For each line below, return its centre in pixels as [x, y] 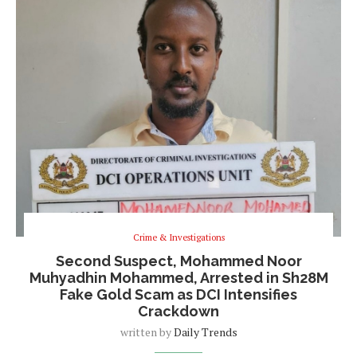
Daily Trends [205, 332]
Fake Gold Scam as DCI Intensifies [178, 295]
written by [147, 332]
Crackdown [178, 312]
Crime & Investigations [178, 238]
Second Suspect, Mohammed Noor [178, 261]
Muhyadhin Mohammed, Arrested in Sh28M [178, 278]
